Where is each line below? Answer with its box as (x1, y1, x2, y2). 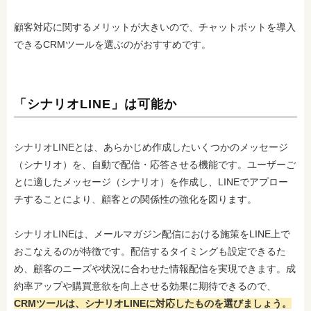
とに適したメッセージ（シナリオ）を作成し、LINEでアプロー (14, 176, 288, 187)
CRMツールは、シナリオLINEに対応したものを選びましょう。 (14, 297, 292, 309)
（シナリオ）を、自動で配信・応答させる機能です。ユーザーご (14, 158, 296, 170)
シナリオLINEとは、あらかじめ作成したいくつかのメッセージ (14, 141, 288, 153)
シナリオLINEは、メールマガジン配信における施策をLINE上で (14, 228, 290, 239)
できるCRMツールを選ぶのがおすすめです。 (14, 38, 211, 50)
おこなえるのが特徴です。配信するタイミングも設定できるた (14, 245, 286, 257)
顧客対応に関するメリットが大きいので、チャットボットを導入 (14, 21, 296, 33)
